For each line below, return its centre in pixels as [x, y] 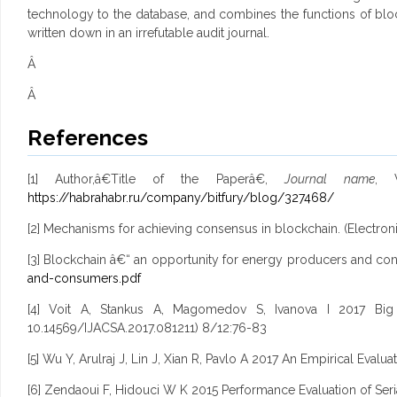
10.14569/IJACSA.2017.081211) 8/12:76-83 [147, 328]
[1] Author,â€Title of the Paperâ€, [156, 179]
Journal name [330, 179]
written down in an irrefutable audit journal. [148, 33]
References [87, 138]
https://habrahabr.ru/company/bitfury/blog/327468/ [180, 198]
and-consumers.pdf [84, 279]
